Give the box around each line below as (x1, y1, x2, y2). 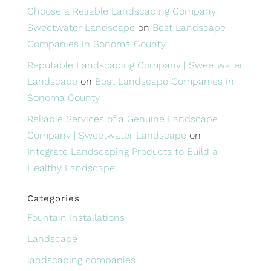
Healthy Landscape (27, 162, 115, 174)
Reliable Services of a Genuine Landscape (27, 113, 218, 125)
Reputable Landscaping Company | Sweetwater (27, 59, 243, 71)
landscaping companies (27, 253, 135, 266)
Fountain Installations (27, 211, 125, 223)
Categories (27, 192, 80, 204)
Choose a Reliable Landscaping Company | (27, 5, 221, 17)
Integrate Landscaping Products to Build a (27, 145, 218, 157)
